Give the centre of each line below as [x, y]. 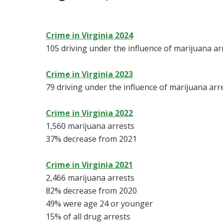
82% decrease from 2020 [92, 191]
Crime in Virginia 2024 [90, 36]
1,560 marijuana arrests [90, 126]
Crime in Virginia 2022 [90, 113]
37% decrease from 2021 [92, 139]
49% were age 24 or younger [100, 204]
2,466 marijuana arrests [90, 178]
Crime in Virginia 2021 [90, 165]
